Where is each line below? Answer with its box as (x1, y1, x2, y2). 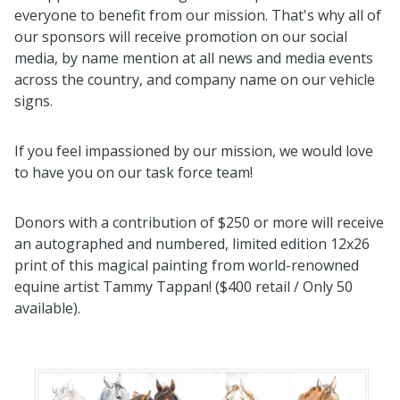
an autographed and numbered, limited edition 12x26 (14, 233, 370, 254)
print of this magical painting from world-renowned (14, 254, 359, 275)
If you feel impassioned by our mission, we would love (14, 140, 373, 161)
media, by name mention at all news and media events (14, 47, 373, 68)
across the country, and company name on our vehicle (14, 69, 375, 89)
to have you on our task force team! (14, 162, 253, 182)
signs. (14, 90, 53, 111)
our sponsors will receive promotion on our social (14, 26, 347, 46)
